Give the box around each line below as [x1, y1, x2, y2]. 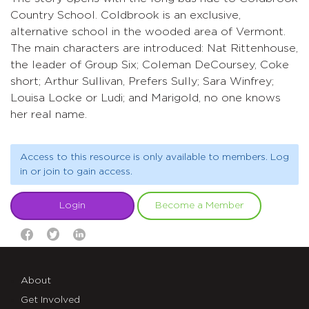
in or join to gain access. [19, 166, 132, 177]
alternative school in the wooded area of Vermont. [10, 26, 286, 37]
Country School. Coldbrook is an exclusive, [10, 10, 241, 21]
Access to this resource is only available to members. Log [19, 152, 289, 162]
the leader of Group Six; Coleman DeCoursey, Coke [10, 59, 289, 70]
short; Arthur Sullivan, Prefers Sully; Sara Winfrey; [10, 76, 274, 87]
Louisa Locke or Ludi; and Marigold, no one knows [10, 92, 281, 103]
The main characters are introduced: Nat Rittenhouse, [10, 43, 298, 54]
